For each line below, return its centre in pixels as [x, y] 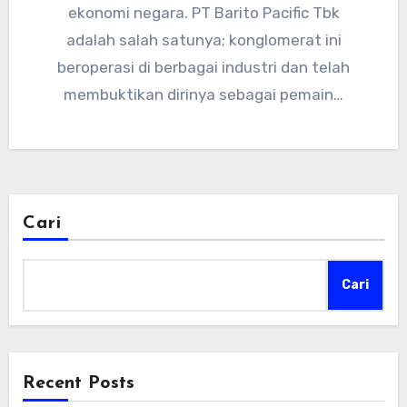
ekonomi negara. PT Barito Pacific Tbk [203, 13]
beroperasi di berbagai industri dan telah [203, 68]
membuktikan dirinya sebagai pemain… [203, 95]
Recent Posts [78, 384]
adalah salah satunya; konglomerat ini [203, 40]
